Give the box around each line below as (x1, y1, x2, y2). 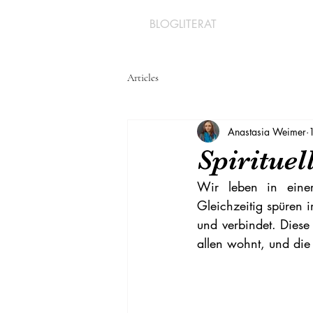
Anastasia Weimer (228, 124, 306, 138)
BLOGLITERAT (150, 17, 217, 31)
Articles (127, 71, 159, 84)
